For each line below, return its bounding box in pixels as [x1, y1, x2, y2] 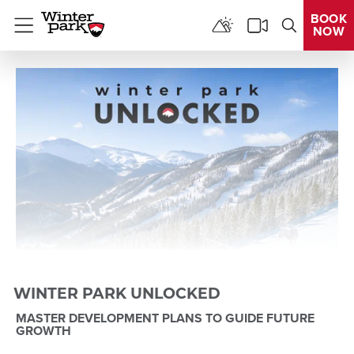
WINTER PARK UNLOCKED [13, 287, 220, 303]
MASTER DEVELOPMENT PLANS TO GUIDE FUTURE [16, 308, 314, 327]
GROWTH [16, 321, 71, 340]
